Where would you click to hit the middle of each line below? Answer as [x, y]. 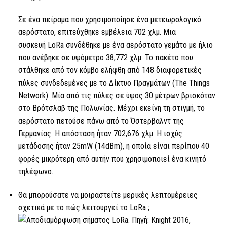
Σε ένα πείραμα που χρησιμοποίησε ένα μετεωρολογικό [109, 20]
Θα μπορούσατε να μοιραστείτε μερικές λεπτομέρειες [108, 195]
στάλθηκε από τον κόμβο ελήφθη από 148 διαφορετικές [110, 70]
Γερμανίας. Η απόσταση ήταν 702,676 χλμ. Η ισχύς [100, 134]
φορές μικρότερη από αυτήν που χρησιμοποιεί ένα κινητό [112, 159]
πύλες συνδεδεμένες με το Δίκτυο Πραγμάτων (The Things [114, 83]
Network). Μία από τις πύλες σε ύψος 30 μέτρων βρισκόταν [117, 96]
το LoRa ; [135, 208]
